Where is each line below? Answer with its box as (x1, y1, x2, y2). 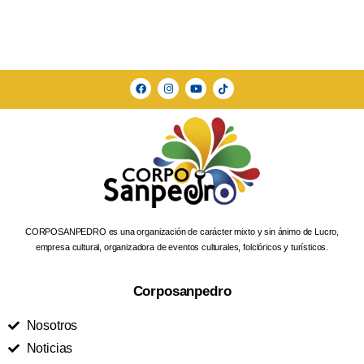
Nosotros (26, 318, 78, 332)
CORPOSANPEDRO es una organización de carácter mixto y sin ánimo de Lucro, (24, 226, 340, 236)
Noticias (26, 340, 73, 355)
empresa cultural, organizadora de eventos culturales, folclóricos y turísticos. (35, 241, 329, 252)
